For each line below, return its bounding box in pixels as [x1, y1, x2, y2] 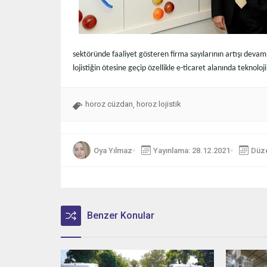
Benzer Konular [87, 210, 154, 222]
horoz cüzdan [85, 100, 133, 109]
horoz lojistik [136, 100, 181, 109]
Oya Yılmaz [94, 145, 132, 155]
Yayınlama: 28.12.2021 [153, 145, 230, 155]
